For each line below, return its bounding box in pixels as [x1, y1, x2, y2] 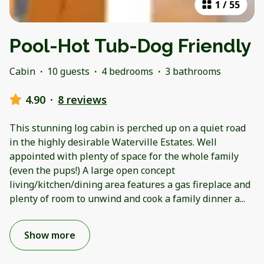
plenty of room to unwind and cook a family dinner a [9, 192, 240, 205]
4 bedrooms [101, 64, 153, 78]
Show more [24, 228, 75, 242]
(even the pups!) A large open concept [9, 163, 175, 177]
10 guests [47, 64, 90, 78]
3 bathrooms [165, 64, 221, 78]
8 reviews [58, 92, 107, 107]
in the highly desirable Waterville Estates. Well [9, 135, 217, 148]
